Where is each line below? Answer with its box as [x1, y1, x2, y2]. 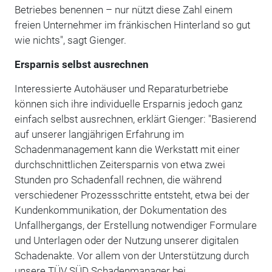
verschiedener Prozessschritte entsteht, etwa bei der [14, 188, 250, 201]
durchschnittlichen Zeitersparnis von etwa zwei [14, 158, 225, 171]
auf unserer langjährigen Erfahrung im [14, 127, 184, 140]
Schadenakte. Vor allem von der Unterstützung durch [14, 249, 249, 262]
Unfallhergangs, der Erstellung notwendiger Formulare [14, 219, 257, 231]
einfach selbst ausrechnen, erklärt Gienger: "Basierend [14, 112, 256, 125]
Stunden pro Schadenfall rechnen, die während [14, 173, 222, 186]
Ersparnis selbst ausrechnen [14, 58, 149, 70]
